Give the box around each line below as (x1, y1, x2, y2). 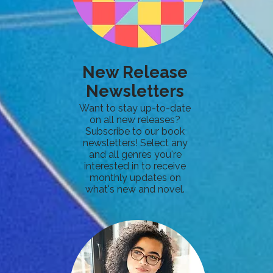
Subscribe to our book (85, 126, 185, 137)
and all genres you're (88, 149, 182, 160)
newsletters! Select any (82, 137, 188, 149)
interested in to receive (84, 160, 186, 172)
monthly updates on (89, 172, 181, 183)
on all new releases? (90, 114, 180, 126)
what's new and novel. (85, 183, 185, 195)
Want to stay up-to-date (79, 102, 191, 114)
